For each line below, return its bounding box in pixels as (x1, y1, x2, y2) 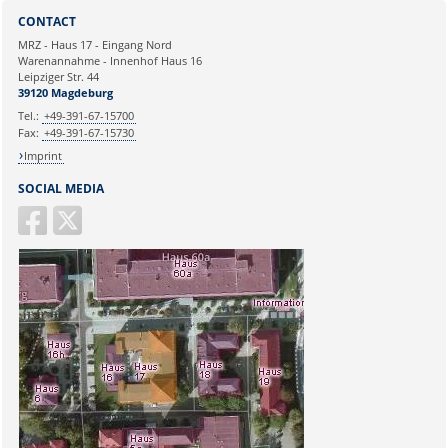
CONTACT (17, 12, 76, 30)
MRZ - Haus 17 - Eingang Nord (17, 36, 172, 52)
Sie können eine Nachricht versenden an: (13, 3, 258, 21)
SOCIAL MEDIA (17, 179, 104, 197)
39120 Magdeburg (17, 84, 113, 100)
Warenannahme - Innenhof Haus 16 (17, 52, 202, 68)
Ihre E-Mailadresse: (13, 29, 122, 47)
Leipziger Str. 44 (17, 68, 99, 84)
